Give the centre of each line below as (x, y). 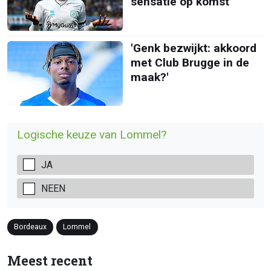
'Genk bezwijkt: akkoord (193, 48)
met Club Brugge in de (190, 62)
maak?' (149, 77)
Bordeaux (31, 227)
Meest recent (50, 260)
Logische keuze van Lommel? (92, 135)
